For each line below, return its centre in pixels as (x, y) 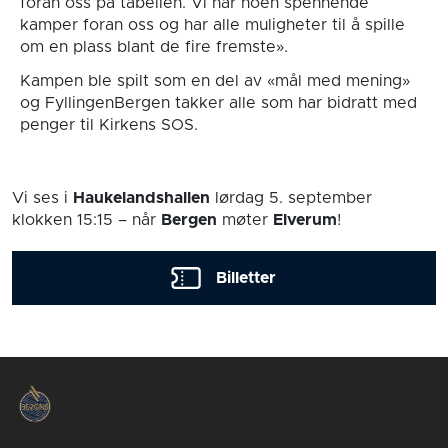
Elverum (305, 220)
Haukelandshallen (141, 198)
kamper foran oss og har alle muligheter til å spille (212, 24)
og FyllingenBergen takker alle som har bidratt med (218, 102)
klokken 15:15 (62, 220)
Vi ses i (42, 198)
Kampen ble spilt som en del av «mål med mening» (214, 80)
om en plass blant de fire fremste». (153, 46)
